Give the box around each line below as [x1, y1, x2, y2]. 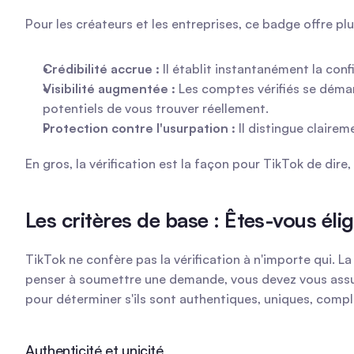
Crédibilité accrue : [43, 61, 160, 77]
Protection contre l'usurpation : [43, 120, 235, 136]
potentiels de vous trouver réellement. [43, 100, 269, 116]
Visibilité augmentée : [43, 81, 175, 96]
